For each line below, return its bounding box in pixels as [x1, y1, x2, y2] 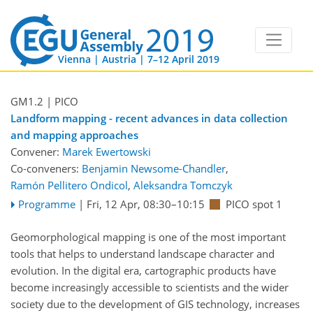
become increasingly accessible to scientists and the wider [10, 279, 289, 294]
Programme [17, 197, 75, 212]
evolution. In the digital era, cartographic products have [10, 263, 276, 277]
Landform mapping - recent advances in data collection [10, 111, 288, 126]
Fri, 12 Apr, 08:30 [86, 197, 171, 212]
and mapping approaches [10, 128, 138, 143]
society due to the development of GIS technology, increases [10, 296, 300, 311]
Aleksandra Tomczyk [133, 178, 233, 193]
